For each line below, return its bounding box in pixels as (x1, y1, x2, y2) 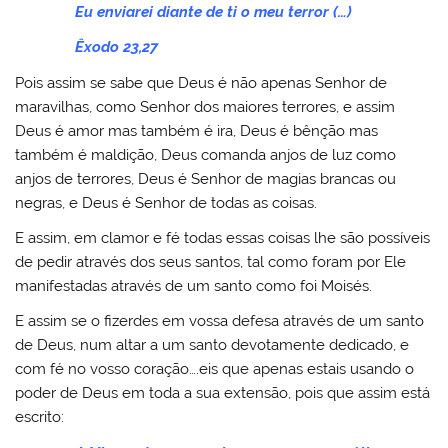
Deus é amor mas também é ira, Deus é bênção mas (15, 121, 379, 140)
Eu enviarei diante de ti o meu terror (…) (75, 2, 353, 21)
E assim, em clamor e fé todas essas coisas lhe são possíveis (15, 229, 431, 248)
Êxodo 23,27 (75, 38, 159, 57)
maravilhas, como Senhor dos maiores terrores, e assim (15, 97, 396, 116)
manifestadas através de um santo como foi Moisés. (15, 277, 373, 296)
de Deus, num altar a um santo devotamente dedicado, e (15, 336, 410, 355)
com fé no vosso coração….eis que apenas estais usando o (15, 360, 415, 379)
